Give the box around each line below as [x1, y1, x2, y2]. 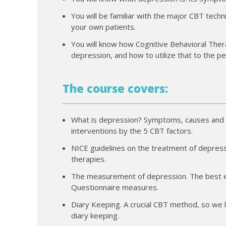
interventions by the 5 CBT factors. [71, 125, 193, 136]
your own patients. [71, 21, 136, 32]
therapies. [71, 153, 106, 164]
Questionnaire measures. [71, 182, 158, 192]
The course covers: [62, 80, 168, 96]
